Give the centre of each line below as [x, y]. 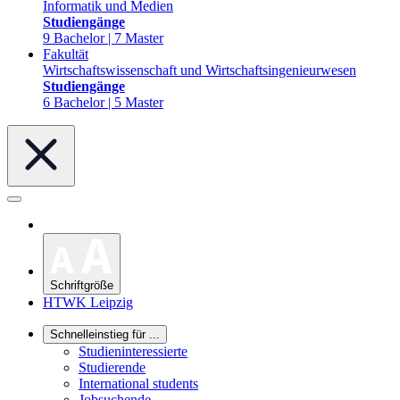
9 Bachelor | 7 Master [103, 38]
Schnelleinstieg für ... [105, 335]
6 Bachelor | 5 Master [103, 102]
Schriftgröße [82, 286]
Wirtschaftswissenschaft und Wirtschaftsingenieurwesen [200, 70]
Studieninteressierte [133, 352]
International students [138, 384]
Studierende [112, 368]
